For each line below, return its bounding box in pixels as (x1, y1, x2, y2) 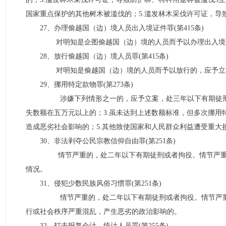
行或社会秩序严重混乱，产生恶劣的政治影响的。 (26, 208, 181, 215)
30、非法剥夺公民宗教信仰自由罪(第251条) (40, 137, 176, 145)
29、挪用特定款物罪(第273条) (40, 81, 133, 88)
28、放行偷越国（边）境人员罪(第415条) (40, 52, 168, 60)
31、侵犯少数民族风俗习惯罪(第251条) (40, 180, 161, 187)
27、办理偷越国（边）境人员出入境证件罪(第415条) (40, 24, 204, 32)
